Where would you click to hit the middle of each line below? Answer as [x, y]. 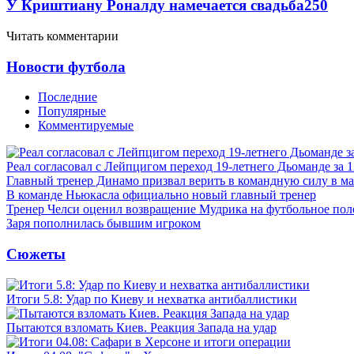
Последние [68, 97]
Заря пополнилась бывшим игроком [104, 224]
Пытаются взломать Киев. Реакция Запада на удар [141, 327]
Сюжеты [36, 254]
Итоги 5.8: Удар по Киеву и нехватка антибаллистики [152, 299]
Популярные [72, 111]
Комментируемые [86, 126]
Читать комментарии [62, 36]
